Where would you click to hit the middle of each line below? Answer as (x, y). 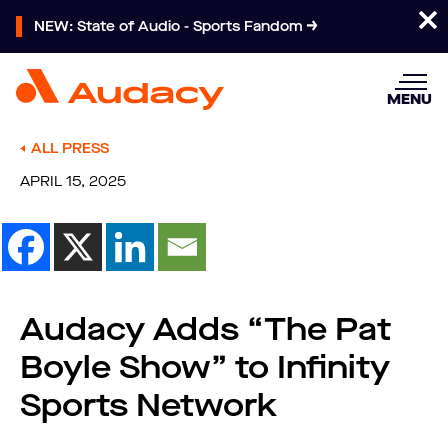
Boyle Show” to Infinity (205, 367)
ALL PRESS (70, 148)
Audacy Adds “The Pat (205, 329)
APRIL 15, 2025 (73, 181)
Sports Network (148, 405)
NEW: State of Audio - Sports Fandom (170, 26)
